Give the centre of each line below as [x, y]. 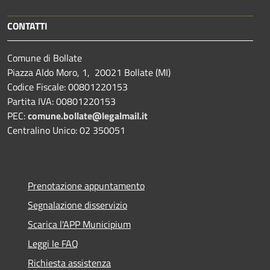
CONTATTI [27, 26]
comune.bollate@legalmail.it [88, 116]
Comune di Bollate [45, 58]
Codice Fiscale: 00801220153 [67, 87]
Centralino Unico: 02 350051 [66, 130]
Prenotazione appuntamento [86, 186]
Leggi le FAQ [53, 244]
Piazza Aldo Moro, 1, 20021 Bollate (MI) [89, 73]
